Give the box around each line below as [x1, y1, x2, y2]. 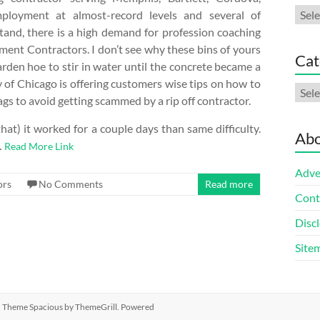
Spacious [29, 301, 63, 312]
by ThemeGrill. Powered [63, 301, 154, 312]
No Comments [39, 178, 103, 190]
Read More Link [4, 140, 74, 152]
